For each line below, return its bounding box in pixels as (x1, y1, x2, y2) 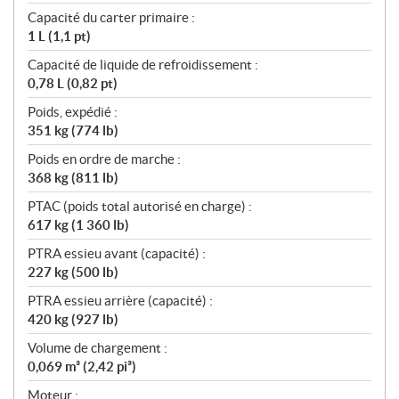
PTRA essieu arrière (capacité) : (28, 293, 213, 309)
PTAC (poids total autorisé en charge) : (28, 199, 252, 215)
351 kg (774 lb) (28, 123, 118, 139)
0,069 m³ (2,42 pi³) (28, 359, 136, 375)
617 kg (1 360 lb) (28, 217, 129, 233)
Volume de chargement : (28, 340, 167, 356)
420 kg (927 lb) (28, 312, 118, 328)
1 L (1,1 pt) (28, 28, 91, 45)
